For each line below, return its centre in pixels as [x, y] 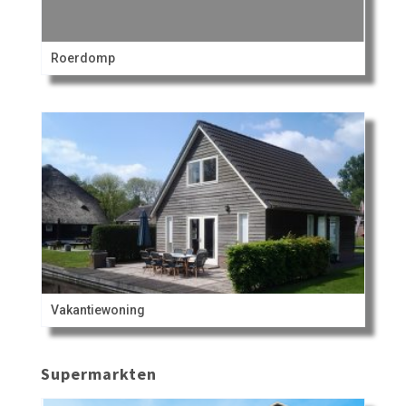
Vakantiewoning [97, 310]
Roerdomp [82, 58]
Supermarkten [98, 374]
